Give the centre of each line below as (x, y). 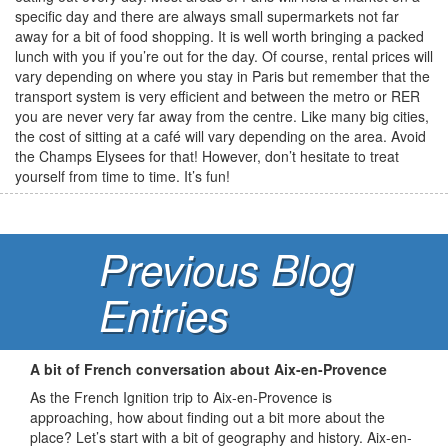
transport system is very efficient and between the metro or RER (217, 96)
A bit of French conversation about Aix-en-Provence (208, 369)
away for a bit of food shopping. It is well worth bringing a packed (219, 36)
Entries (164, 314)
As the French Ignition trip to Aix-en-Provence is (181, 397)
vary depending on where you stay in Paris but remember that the (222, 76)
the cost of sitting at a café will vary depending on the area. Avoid (220, 136)
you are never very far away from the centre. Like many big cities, (222, 116)
